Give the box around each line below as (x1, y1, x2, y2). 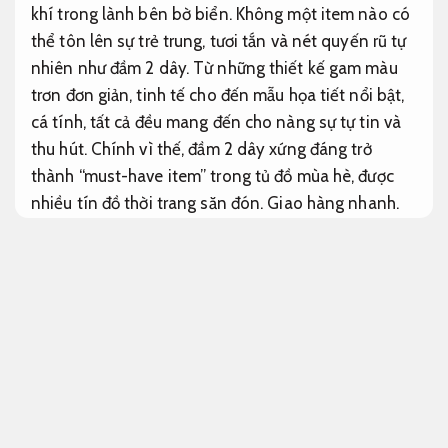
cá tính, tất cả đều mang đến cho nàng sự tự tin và (31, 112, 401, 133)
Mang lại (335, 242, 398, 263)
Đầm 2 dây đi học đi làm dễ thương (31, 381, 283, 405)
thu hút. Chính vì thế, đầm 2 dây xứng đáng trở (31, 139, 372, 160)
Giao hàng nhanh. (267, 193, 399, 214)
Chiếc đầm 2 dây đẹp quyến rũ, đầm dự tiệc (31, 315, 394, 344)
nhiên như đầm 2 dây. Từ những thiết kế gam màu (31, 58, 398, 79)
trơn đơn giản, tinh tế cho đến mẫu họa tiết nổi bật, (31, 85, 405, 106)
